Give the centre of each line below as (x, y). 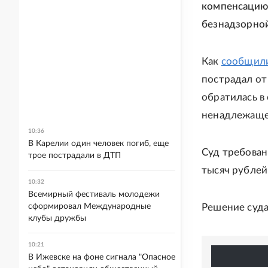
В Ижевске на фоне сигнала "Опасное (102, 257)
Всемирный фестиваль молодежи (94, 194)
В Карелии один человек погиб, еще (98, 144)
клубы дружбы (57, 218)
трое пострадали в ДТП (74, 156)
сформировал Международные (89, 206)
